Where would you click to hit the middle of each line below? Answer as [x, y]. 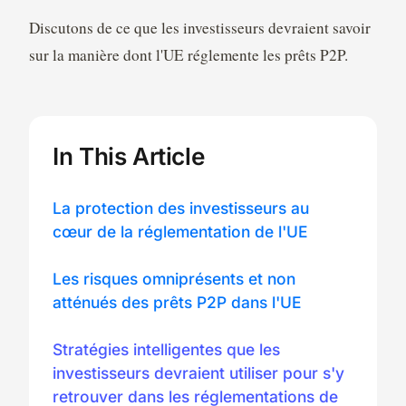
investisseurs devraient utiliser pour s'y [199, 373]
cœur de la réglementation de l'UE [180, 231]
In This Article [129, 156]
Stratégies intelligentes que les [167, 350]
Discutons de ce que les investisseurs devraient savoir [199, 28]
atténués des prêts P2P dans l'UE [177, 302]
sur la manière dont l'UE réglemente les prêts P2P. [188, 55]
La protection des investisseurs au [181, 208]
